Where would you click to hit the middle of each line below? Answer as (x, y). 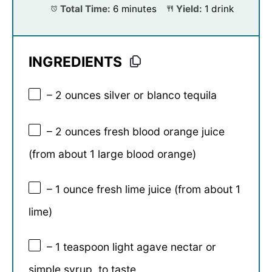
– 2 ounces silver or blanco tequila (132, 95)
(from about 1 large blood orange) (112, 154)
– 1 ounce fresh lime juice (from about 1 (144, 189)
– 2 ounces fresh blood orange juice (136, 131)
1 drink (219, 9)
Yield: (188, 9)
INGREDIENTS (75, 62)
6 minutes (135, 9)
